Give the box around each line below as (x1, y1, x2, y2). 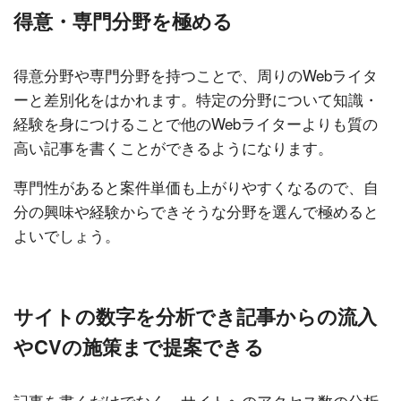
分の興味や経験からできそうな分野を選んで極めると (13, 200, 379, 223)
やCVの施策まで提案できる (13, 332, 264, 362)
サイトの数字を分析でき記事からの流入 (13, 302, 377, 331)
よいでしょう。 (13, 224, 120, 247)
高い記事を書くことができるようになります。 (13, 136, 333, 159)
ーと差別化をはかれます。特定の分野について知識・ (13, 88, 379, 111)
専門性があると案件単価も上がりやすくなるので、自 (13, 175, 379, 199)
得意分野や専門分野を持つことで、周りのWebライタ (13, 64, 378, 87)
